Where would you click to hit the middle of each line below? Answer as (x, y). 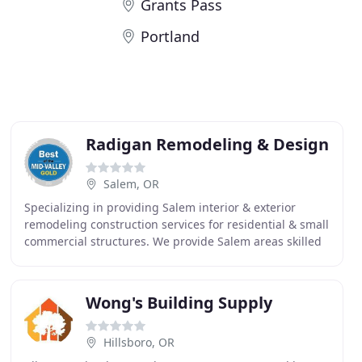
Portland (170, 36)
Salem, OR (131, 184)
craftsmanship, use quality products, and (136, 258)
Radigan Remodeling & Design (207, 144)
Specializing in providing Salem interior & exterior (160, 207)
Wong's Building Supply (179, 303)
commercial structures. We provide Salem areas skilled (173, 241)
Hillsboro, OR (139, 342)
